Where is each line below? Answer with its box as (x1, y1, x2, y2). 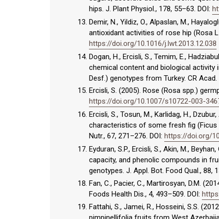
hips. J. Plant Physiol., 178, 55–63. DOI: (89, 4, 212, 14)
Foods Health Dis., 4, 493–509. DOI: (89, 189, 202, 198)
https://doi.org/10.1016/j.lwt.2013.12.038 (89, 39, 217, 48)
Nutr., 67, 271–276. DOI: (89, 131, 164, 141)
